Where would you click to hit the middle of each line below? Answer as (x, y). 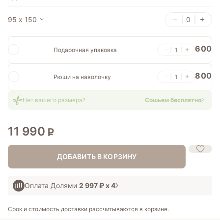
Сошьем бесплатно (173, 100)
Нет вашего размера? (54, 100)
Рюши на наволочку (82, 77)
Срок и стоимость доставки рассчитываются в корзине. (89, 209)
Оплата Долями (52, 185)
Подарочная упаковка (85, 50)
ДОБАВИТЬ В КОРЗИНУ (97, 156)
